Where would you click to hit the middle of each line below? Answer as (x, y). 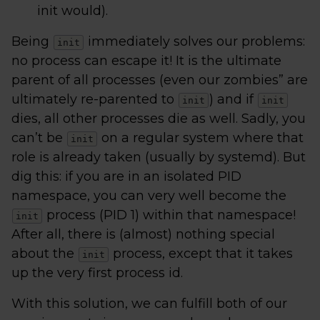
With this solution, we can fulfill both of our (149, 304)
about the (45, 254)
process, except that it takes (201, 254)
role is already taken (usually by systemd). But (159, 157)
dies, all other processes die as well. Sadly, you (159, 119)
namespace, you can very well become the (149, 196)
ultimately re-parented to (95, 99)
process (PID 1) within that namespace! (169, 215)
